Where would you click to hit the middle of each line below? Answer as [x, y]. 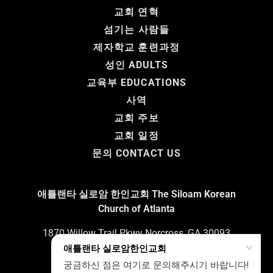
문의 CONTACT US [136, 153]
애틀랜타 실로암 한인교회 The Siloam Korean [136, 194]
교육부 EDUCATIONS [136, 83]
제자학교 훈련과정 [136, 47]
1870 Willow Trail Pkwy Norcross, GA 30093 [136, 233]
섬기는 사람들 [136, 30]
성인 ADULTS [136, 65]
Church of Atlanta [136, 209]
